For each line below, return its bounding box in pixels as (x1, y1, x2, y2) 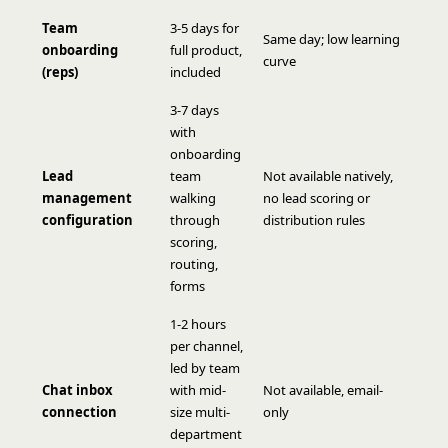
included (170, 62, 221, 81)
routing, (170, 254, 218, 273)
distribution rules (263, 210, 365, 229)
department (170, 424, 242, 443)
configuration (42, 210, 133, 229)
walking (170, 188, 216, 207)
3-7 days (170, 100, 219, 119)
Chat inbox (42, 380, 113, 399)
